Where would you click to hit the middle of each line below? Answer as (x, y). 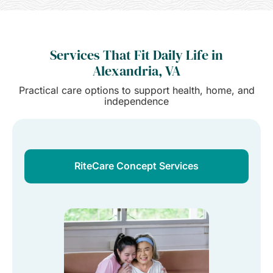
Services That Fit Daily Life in (136, 55)
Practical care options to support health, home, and (136, 90)
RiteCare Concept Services (136, 166)
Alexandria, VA (136, 71)
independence (136, 101)
